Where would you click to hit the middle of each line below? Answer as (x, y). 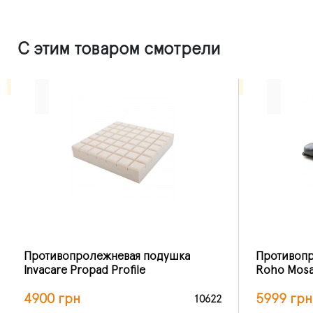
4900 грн (52, 299)
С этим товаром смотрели (119, 49)
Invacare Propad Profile (85, 270)
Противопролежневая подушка (107, 256)
